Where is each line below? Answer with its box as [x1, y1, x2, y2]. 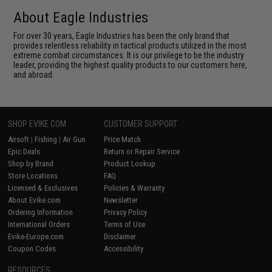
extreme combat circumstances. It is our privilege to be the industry [13, 50, 245, 60]
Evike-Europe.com [8, 231, 64, 241]
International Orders [8, 219, 70, 229]
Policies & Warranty [104, 183, 165, 192]
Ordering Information [8, 207, 73, 217]
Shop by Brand [8, 158, 54, 168]
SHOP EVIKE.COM [8, 118, 67, 129]
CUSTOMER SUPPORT [104, 118, 178, 129]
